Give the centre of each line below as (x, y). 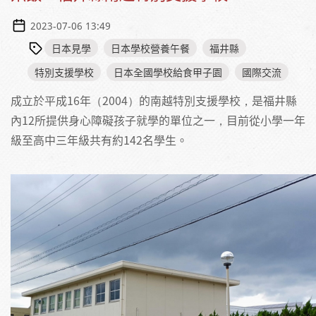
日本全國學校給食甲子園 (168, 72)
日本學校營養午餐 (150, 48)
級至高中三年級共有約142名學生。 (99, 139)
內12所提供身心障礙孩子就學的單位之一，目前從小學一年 (158, 120)
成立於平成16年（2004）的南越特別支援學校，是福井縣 (154, 100)
